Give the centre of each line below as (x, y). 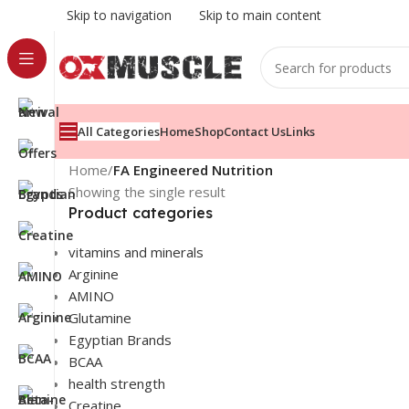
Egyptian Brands (120, 340)
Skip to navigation (119, 15)
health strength (117, 383)
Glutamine (100, 318)
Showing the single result (147, 192)
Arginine (94, 274)
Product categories (141, 213)
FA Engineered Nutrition (193, 170)
